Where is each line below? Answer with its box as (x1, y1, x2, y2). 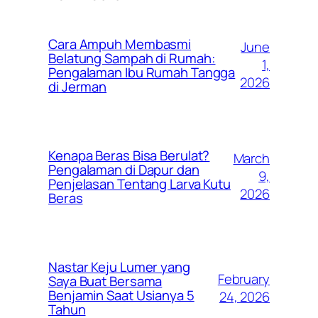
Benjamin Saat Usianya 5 (48, 285, 194, 305)
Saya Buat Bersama (48, 271, 163, 290)
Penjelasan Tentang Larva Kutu (48, 174, 231, 193)
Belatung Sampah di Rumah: (48, 48, 216, 67)
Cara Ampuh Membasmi (48, 34, 192, 53)
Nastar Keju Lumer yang (48, 257, 190, 276)
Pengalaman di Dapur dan (48, 160, 199, 179)
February (217, 269, 270, 288)
